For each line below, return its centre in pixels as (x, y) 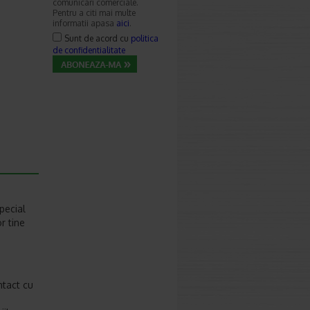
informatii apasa (84, 23)
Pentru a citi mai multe (94, 13)
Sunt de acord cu (98, 38)
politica (145, 38)
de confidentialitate (89, 50)
